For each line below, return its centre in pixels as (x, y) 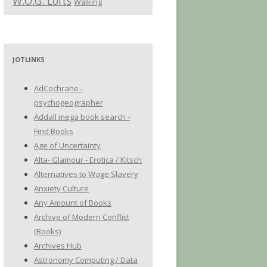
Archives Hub (58, 246)
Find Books (54, 131)
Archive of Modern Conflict (82, 217)
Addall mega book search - (82, 117)
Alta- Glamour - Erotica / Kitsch (88, 160)
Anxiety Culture (61, 188)
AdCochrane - (58, 88)
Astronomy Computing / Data (86, 260)
